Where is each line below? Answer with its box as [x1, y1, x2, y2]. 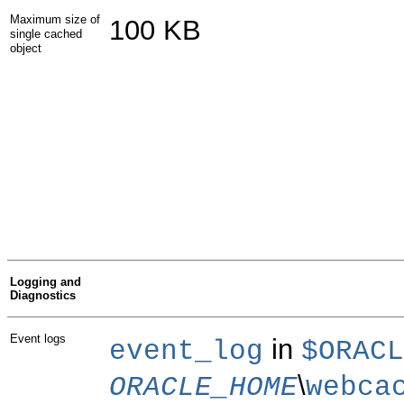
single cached [10, 26, 82, 41]
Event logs [10, 331, 66, 345]
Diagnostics [10, 288, 76, 302]
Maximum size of [10, 12, 100, 26]
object [10, 41, 41, 55]
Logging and [10, 274, 81, 289]
